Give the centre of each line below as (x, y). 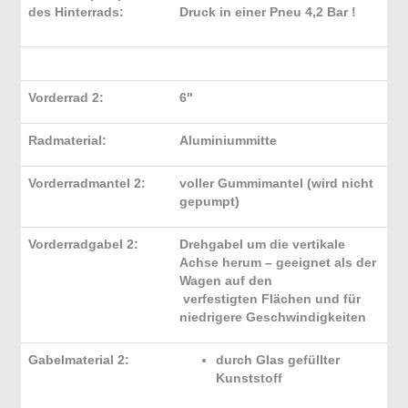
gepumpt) (209, 201)
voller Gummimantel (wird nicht (276, 183)
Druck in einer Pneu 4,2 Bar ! (268, 12)
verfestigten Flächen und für (270, 299)
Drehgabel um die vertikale (262, 244)
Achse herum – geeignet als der (278, 262)
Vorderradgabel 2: (85, 244)
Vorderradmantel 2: (91, 183)
